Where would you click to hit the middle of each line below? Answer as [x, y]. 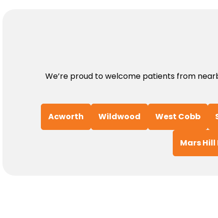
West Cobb [178, 117]
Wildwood [119, 117]
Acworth [66, 117]
